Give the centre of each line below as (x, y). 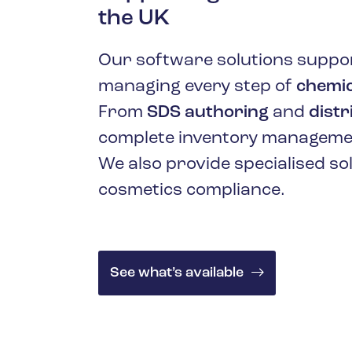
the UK (134, 19)
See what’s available (177, 273)
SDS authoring (208, 113)
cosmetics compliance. (192, 191)
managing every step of (197, 87)
